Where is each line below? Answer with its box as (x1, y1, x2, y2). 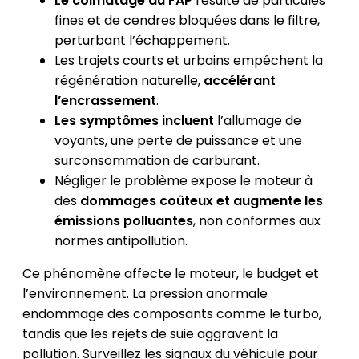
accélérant (203, 71, 276, 90)
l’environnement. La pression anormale (22, 284, 268, 303)
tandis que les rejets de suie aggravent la (22, 324, 278, 343)
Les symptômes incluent (54, 111, 214, 130)
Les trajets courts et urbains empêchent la (54, 50, 323, 70)
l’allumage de (213, 111, 301, 130)
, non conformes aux (192, 211, 321, 230)
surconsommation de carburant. (54, 151, 260, 170)
